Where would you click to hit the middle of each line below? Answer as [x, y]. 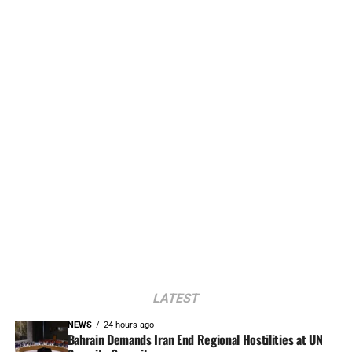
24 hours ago [128, 324]
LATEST [176, 298]
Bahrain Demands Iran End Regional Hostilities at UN [195, 339]
